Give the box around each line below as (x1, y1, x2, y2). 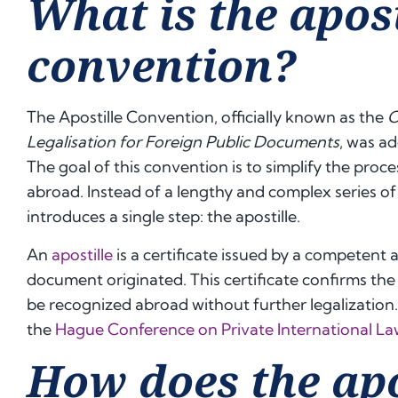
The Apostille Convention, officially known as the (27, 107, 387, 128)
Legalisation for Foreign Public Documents (27, 131, 339, 153)
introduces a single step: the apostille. (27, 206, 300, 227)
